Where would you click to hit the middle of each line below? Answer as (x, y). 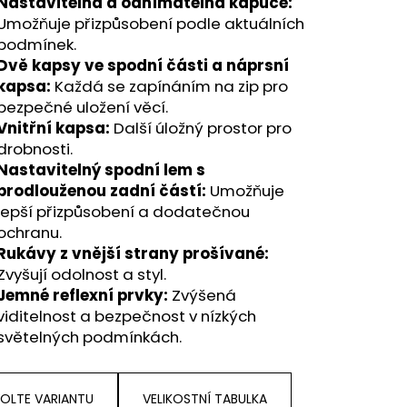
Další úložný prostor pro (201, 128)
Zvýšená (202, 295)
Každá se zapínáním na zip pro (169, 86)
